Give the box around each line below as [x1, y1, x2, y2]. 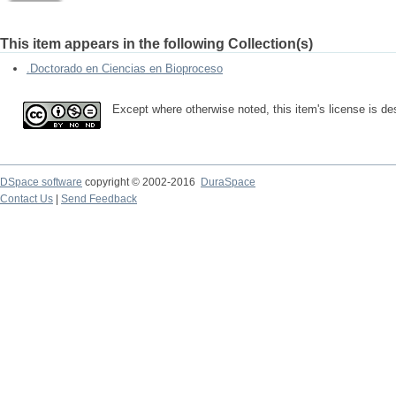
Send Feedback [61, 193, 137, 205]
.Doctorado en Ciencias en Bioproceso [27, 62, 223, 75]
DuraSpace [201, 176, 255, 188]
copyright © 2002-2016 [82, 176, 201, 188]
